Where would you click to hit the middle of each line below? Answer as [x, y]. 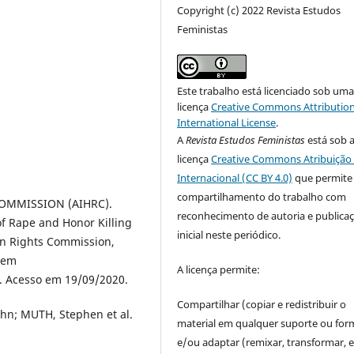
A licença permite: [219, 269]
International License [227, 122]
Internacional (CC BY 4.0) [235, 177]
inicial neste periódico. [229, 234]
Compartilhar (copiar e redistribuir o [262, 304]
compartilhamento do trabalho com [262, 196]
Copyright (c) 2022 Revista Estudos [259, 10]
